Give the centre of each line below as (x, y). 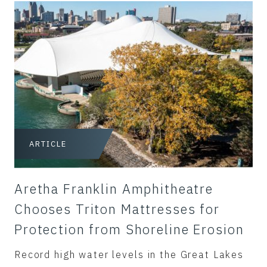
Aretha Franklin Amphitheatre (114, 188)
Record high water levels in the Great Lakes (129, 254)
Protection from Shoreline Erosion (129, 229)
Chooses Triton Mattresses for (117, 209)
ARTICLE (48, 144)
